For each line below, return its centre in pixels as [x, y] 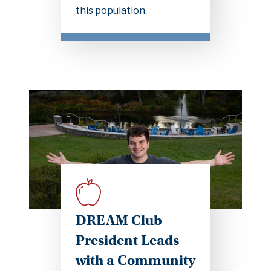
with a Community [135, 260]
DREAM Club [119, 220]
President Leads [127, 240]
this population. [111, 10]
